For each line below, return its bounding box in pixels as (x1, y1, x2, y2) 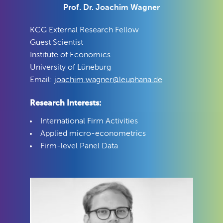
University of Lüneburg (30, 64, 111, 72)
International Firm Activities (40, 117, 138, 125)
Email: (30, 76, 54, 84)
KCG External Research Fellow (30, 26, 139, 34)
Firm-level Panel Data (40, 142, 118, 150)
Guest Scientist (30, 39, 83, 47)
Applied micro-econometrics (40, 130, 146, 138)
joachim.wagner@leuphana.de (54, 76, 162, 84)
